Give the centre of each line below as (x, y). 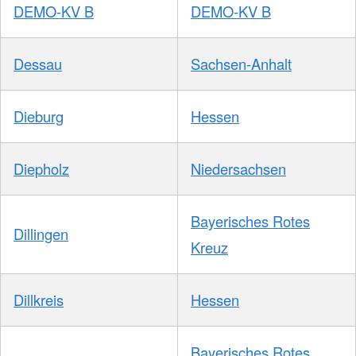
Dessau (38, 64)
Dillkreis (39, 300)
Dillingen (41, 234)
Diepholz (41, 169)
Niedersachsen (238, 169)
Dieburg (39, 116)
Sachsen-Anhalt (241, 64)
